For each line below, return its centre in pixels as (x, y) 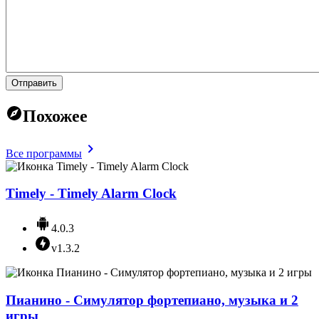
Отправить (34, 83)
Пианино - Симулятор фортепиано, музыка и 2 (152, 300)
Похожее (55, 116)
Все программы (44, 153)
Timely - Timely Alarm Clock (91, 194)
